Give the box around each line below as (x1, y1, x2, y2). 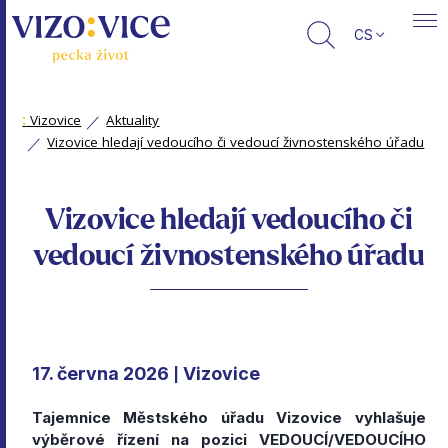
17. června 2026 (32, 363, 169, 384)
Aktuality (106, 111, 160, 129)
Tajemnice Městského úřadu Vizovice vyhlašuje (32, 408, 426, 427)
